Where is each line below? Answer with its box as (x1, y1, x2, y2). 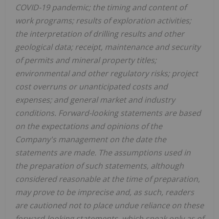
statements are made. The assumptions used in (15, 147, 191, 158)
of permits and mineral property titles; (15, 55, 156, 66)
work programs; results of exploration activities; (15, 15, 191, 26)
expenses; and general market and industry (15, 94, 175, 106)
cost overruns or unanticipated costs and (15, 81, 168, 92)
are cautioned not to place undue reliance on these (15, 200, 204, 211)
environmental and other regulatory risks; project (15, 68, 198, 79)
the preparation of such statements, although (15, 160, 184, 172)
